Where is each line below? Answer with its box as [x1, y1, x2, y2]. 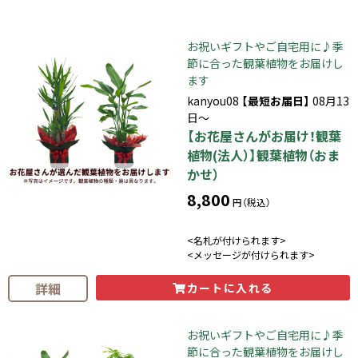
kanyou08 [187, 92, 241, 109]
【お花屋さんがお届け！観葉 [187, 125, 341, 145]
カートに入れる [186, 279, 273, 296]
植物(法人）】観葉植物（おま [187, 145, 340, 165]
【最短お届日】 [241, 92, 310, 109]
